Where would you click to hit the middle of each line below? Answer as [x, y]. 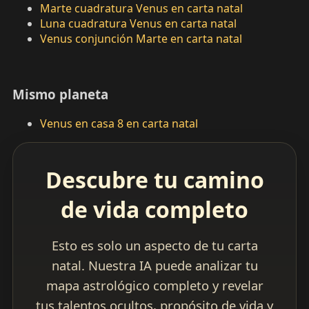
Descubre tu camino [154, 180]
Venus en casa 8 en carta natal [119, 124]
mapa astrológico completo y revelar [154, 286]
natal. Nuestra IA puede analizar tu [154, 266]
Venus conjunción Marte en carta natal [141, 39]
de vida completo [154, 210]
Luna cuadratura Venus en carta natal [138, 24]
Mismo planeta [60, 94]
